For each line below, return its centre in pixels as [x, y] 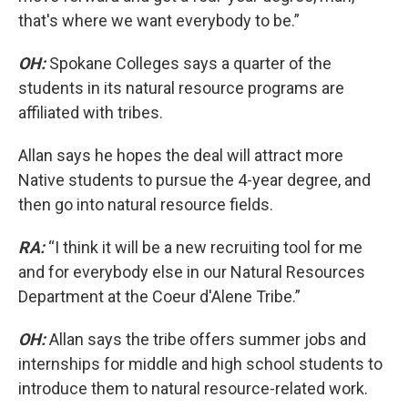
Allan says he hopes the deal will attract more [181, 155]
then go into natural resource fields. [146, 204]
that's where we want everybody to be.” [159, 20]
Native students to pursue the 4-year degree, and [194, 180]
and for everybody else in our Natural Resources [192, 272]
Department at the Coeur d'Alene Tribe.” [159, 296]
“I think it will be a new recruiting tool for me [205, 247]
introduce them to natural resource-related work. [193, 388]
